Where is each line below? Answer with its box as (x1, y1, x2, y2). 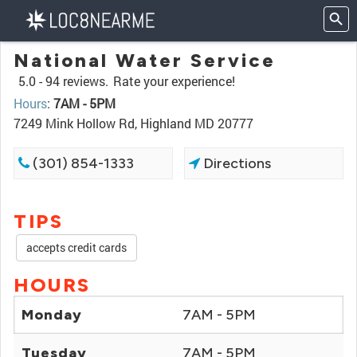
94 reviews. (45, 73, 108, 89)
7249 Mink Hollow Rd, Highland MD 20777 (14, 115, 253, 131)
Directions (200, 155, 272, 172)
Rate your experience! (113, 73, 235, 89)
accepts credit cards (26, 240, 127, 255)
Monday (22, 306, 82, 324)
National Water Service (14, 49, 276, 72)
